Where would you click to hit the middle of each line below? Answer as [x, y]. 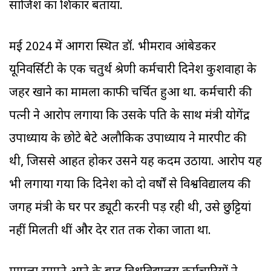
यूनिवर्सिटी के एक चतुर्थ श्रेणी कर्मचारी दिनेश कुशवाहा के [133, 70]
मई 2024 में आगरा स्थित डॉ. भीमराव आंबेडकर [113, 47]
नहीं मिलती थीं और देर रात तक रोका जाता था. [110, 231]
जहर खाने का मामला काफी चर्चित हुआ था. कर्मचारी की [130, 93]
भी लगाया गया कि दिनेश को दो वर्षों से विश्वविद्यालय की [130, 185]
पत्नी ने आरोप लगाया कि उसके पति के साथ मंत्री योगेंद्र [129, 116]
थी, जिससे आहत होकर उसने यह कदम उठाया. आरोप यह [135, 162]
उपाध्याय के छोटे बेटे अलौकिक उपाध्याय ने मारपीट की [128, 139]
